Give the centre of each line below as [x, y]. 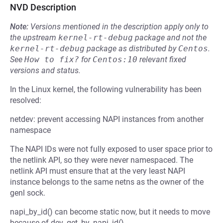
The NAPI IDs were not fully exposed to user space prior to [111, 149]
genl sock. [28, 193]
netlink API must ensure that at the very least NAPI [98, 171]
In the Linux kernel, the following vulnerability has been [106, 89]
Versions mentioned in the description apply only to [119, 27]
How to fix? [52, 59]
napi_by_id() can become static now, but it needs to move [110, 212]
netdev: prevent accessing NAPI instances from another [107, 119]
